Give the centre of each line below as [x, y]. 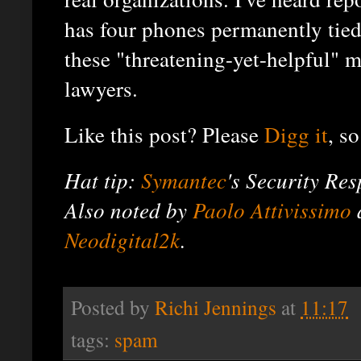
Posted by [113, 307]
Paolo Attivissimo [272, 209]
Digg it [296, 135]
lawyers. [101, 89]
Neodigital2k [122, 239]
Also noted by [129, 209]
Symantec [184, 179]
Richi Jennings [216, 307]
